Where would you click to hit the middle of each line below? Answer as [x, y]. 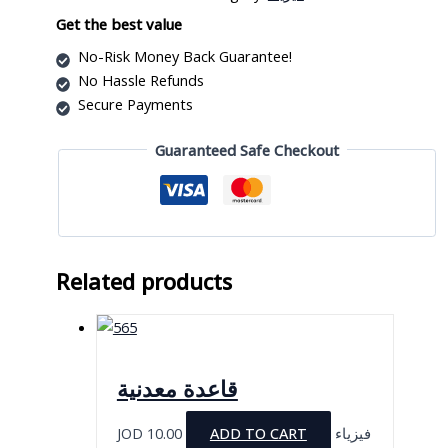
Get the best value [118, 24]
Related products [143, 281]
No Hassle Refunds [140, 79]
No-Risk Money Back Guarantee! [184, 55]
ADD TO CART [258, 432]
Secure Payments [135, 103]
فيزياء [352, 432]
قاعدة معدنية [177, 388]
